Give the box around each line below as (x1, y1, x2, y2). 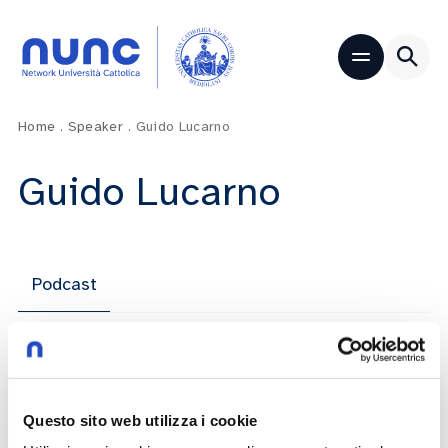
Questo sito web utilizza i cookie (23, 411, 258, 429)
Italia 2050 (18, 413, 123, 440)
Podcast (31, 272, 97, 295)
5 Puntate (18, 390, 82, 408)
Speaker (67, 118, 124, 135)
